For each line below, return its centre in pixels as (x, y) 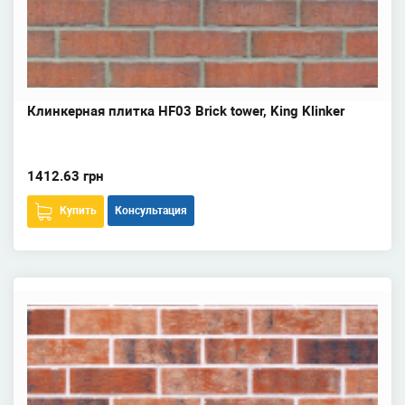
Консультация (151, 211)
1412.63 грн (66, 176)
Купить (78, 211)
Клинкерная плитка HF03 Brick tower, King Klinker (186, 111)
